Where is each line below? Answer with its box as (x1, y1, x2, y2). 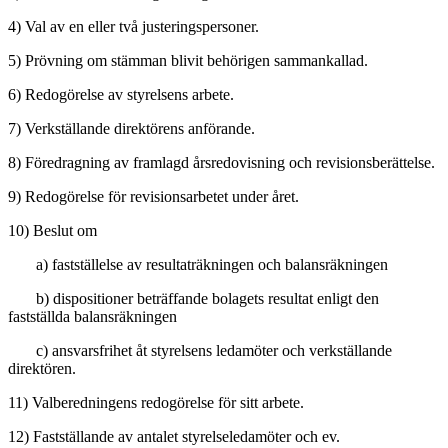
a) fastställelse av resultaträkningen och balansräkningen (8, 255, 388, 273)
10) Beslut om (8, 221, 97, 239)
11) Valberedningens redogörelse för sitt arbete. (8, 393, 304, 411)
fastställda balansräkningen (8, 307, 177, 325)
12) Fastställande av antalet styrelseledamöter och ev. (8, 427, 340, 445)
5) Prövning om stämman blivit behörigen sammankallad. (8, 51, 368, 69)
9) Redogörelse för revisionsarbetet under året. (8, 187, 299, 205)
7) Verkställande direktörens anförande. (8, 119, 255, 137)
